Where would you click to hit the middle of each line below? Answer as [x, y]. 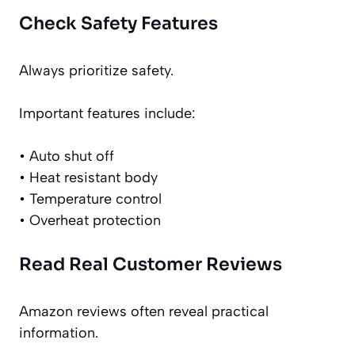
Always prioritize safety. [96, 71]
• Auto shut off [67, 157]
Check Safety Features [118, 24]
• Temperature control [90, 199]
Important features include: [107, 114]
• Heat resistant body [88, 178]
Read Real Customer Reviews [151, 265]
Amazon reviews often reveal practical [144, 312]
